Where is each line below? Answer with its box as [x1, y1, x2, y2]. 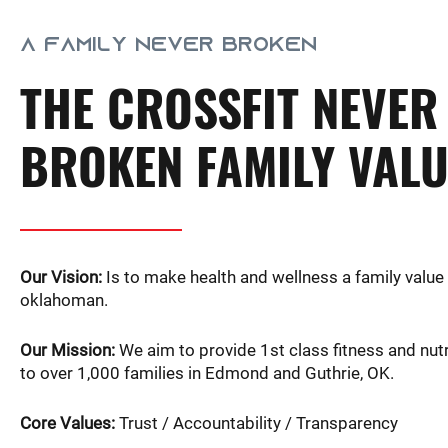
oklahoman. [20, 290, 108, 310]
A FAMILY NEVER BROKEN [20, 36, 317, 56]
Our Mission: [20, 340, 115, 361]
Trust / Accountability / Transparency [119, 413, 402, 434]
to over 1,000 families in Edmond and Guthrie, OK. [20, 363, 394, 384]
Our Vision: [20, 267, 102, 287]
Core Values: [20, 413, 119, 434]
